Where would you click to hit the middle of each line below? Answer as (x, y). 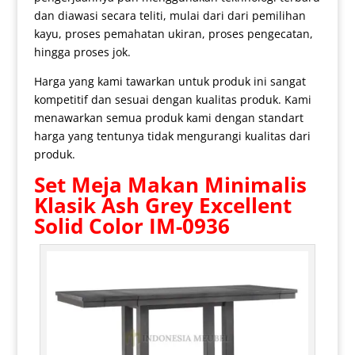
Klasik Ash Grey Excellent (162, 206)
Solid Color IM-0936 (132, 226)
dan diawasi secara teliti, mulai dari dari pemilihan (170, 16)
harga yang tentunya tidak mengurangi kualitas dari (172, 136)
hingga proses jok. (82, 52)
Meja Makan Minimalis (189, 185)
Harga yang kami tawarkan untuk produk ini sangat (170, 82)
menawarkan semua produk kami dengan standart (168, 118)
